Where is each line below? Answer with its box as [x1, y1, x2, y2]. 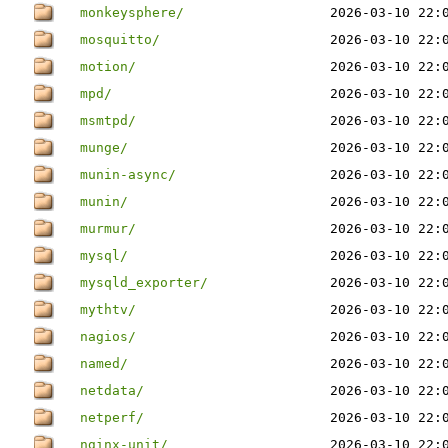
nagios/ [80, 329, 136, 344]
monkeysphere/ [80, 5, 184, 20]
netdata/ [80, 383, 144, 398]
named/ [80, 356, 128, 371]
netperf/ [80, 410, 144, 425]
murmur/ [80, 221, 136, 236]
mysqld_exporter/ [80, 275, 208, 290]
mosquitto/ [80, 32, 160, 47]
